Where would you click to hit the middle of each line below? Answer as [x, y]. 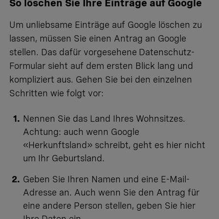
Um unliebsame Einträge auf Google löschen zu [106, 25]
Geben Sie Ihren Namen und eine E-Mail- [106, 179]
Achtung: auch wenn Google [81, 132]
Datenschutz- [167, 52]
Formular [27, 66]
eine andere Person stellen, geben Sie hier [109, 206]
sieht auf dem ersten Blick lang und [119, 66]
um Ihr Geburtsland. [65, 158]
